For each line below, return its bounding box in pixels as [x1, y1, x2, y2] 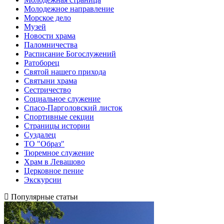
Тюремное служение [24, 148, 94, 157]
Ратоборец [24, 58, 59, 67]
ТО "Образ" [24, 139, 64, 148]
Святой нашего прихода [24, 67, 106, 76]
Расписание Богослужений [24, 49, 116, 58]
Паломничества [24, 40, 77, 49]
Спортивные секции [24, 112, 94, 121]
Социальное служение [24, 94, 100, 103]
